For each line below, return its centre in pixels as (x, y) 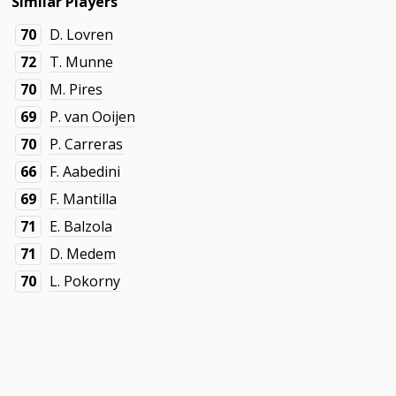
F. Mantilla (84, 199)
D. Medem (83, 254)
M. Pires (76, 89)
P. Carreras (87, 144)
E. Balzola (81, 226)
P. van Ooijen (93, 117)
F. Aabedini (85, 171)
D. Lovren (82, 34)
